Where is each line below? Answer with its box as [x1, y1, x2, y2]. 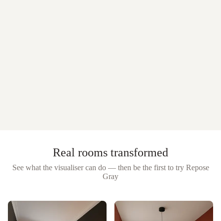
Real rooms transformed [53, 146, 168, 159]
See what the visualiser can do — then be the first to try [12, 163, 184, 172]
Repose [185, 163, 209, 172]
